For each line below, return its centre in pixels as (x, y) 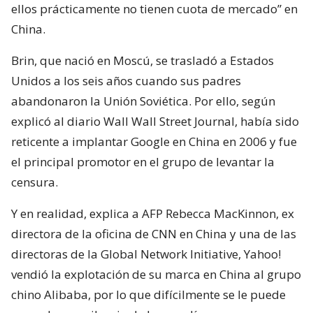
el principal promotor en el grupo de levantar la (143, 161)
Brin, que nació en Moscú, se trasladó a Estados (143, 60)
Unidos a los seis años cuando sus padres (126, 80)
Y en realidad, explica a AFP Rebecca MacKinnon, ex (153, 213)
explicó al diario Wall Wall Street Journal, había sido (155, 121)
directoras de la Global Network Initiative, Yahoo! (146, 254)
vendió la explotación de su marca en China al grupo (156, 274)
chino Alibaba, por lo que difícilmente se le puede (148, 294)
